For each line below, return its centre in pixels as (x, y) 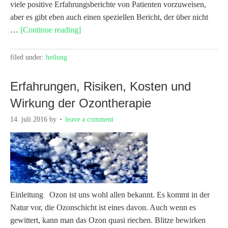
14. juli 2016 (29, 119)
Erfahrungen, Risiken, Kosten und (101, 86)
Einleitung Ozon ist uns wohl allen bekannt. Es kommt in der (110, 194)
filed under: (28, 57)
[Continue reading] (51, 30)
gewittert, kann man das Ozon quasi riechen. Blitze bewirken (108, 220)
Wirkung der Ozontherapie (81, 103)
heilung (56, 57)
